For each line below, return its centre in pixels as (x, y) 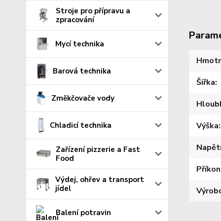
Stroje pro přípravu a (93, 11)
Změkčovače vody (83, 98)
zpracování (75, 19)
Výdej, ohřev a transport (99, 179)
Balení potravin (83, 212)
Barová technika (82, 71)
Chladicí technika (81, 125)
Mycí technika (80, 44)
